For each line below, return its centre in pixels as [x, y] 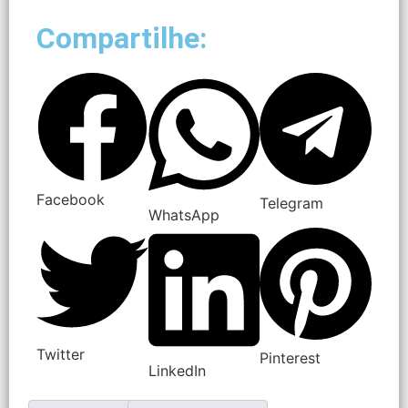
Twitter [61, 355]
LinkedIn [177, 370]
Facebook [71, 199]
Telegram [292, 203]
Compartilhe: [122, 39]
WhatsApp [184, 215]
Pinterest [291, 357]
